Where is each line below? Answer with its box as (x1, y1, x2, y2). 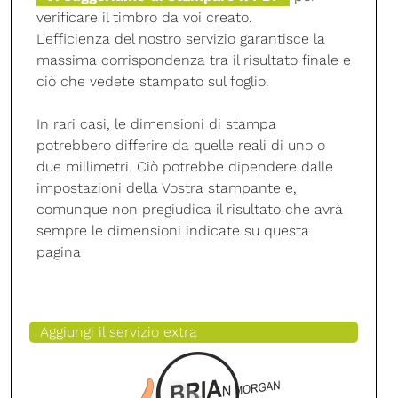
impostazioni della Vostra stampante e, (36, 179, 297, 196)
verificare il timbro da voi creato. (36, 8, 252, 26)
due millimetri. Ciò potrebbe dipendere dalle (36, 157, 333, 175)
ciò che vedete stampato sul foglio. (36, 72, 269, 90)
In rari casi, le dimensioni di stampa (36, 115, 276, 132)
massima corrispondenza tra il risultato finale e (36, 51, 351, 68)
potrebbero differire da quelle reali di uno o (36, 136, 325, 154)
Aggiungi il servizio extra (40, 322, 197, 340)
